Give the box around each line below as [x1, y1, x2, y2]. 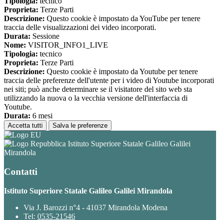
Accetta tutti [8, 122, 43, 130]
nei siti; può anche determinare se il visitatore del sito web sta [4, 85, 192, 94]
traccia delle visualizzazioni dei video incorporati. [4, 23, 156, 32]
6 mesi [30, 111, 53, 120]
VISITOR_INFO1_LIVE [26, 41, 108, 50]
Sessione [30, 32, 59, 41]
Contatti [4, 166, 37, 177]
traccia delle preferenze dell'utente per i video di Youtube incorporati [4, 76, 214, 85]
